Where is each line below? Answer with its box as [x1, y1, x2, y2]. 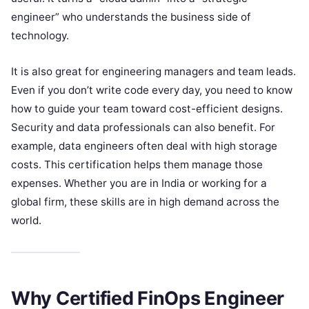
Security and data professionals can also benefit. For [11, 120, 275, 134]
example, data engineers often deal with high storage [11, 139, 277, 152]
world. [11, 213, 41, 227]
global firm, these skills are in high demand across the [11, 195, 279, 208]
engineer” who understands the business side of [11, 10, 251, 23]
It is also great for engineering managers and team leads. [11, 64, 296, 78]
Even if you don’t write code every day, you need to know [11, 83, 292, 97]
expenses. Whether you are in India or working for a [11, 176, 267, 190]
